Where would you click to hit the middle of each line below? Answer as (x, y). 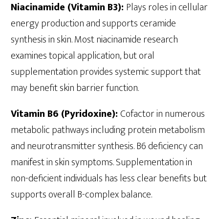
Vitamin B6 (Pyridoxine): (66, 114)
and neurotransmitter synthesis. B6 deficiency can (107, 146)
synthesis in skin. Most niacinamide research (95, 39)
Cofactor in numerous (163, 114)
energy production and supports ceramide (94, 23)
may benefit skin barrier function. (75, 88)
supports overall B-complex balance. (82, 194)
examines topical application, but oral (83, 55)
